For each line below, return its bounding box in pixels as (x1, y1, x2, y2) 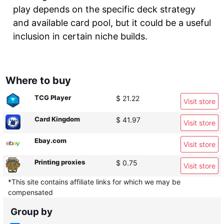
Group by (10, 206, 52, 217)
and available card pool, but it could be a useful (13, 17, 211, 28)
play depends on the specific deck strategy (13, 4, 195, 14)
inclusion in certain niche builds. (13, 31, 147, 41)
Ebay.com (34, 136, 66, 144)
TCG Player (34, 93, 71, 101)
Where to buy (5, 74, 71, 86)
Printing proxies (34, 158, 85, 166)
